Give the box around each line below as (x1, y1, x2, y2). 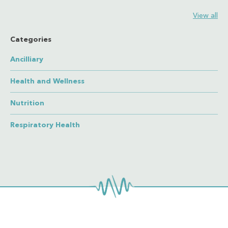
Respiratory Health (10, 121, 80, 129)
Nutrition (10, 99, 44, 107)
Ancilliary (10, 55, 43, 63)
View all (193, 10, 218, 20)
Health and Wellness (10, 77, 84, 85)
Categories (10, 36, 51, 43)
